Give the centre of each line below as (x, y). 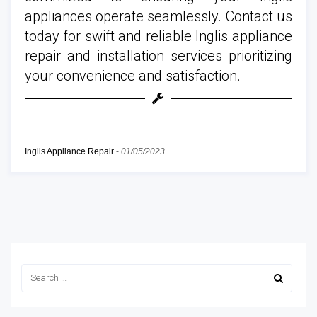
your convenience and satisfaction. (133, 75)
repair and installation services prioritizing (158, 56)
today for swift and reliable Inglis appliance (158, 36)
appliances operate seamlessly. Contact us (158, 16)
